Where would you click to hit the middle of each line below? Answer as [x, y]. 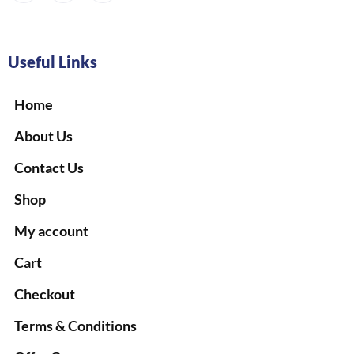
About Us [43, 136]
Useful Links [53, 62]
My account [51, 231]
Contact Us [49, 168]
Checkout [45, 294]
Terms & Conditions [75, 326]
